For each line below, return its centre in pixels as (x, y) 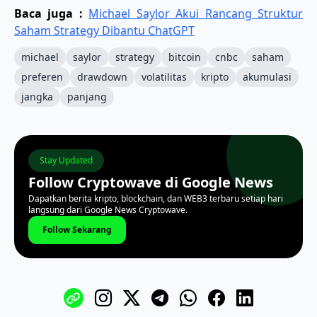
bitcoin (185, 57)
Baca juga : (52, 13)
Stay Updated (66, 160)
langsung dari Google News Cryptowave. (108, 209)
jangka (37, 96)
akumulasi (267, 76)
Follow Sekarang (77, 229)
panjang (87, 96)
